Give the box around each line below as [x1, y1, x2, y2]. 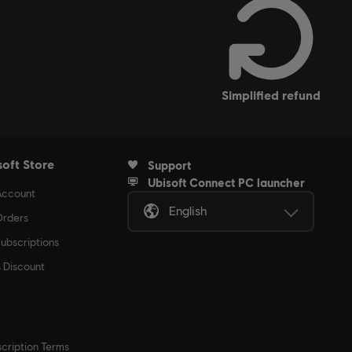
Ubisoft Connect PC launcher [148, 175, 305, 190]
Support [148, 158, 191, 173]
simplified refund [228, 86, 321, 102]
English [169, 203, 207, 219]
